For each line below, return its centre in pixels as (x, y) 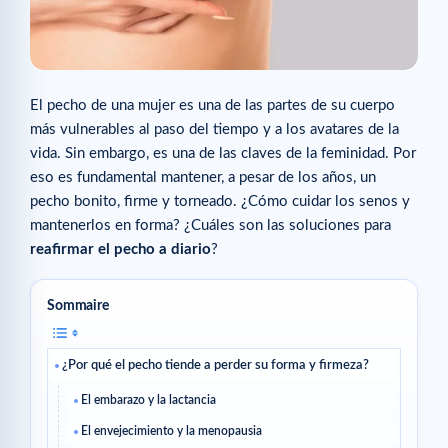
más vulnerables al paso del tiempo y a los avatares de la (214, 129)
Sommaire (78, 306)
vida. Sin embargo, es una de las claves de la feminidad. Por (223, 153)
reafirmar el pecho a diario (120, 249)
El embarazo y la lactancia (148, 400)
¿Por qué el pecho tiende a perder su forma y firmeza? (215, 366)
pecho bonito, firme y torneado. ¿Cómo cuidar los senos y (220, 201)
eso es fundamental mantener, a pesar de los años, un (203, 177)
